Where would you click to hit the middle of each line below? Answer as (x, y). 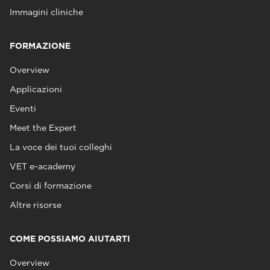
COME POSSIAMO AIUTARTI (70, 239)
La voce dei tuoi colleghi (61, 147)
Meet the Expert (43, 128)
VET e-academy (42, 167)
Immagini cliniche (46, 12)
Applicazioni (36, 89)
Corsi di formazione (51, 186)
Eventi (23, 109)
